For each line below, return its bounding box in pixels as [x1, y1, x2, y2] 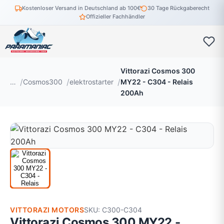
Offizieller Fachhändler [86, 13, 145, 20]
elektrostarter [69, 77, 113, 86]
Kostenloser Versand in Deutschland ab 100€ [21, 4, 140, 11]
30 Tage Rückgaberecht [147, 4, 209, 11]
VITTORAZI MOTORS [10, 205, 84, 214]
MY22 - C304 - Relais [120, 77, 193, 86]
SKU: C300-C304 [84, 205, 142, 214]
